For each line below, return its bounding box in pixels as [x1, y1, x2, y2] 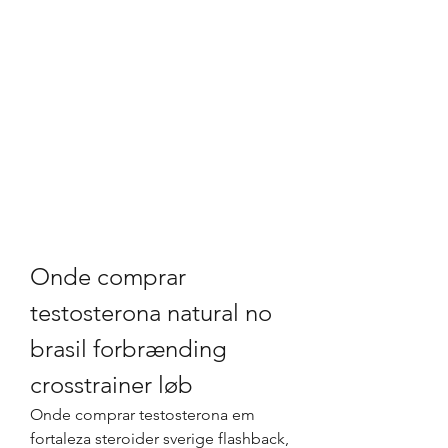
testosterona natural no [30, 298, 272, 327]
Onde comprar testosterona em [30, 405, 255, 424]
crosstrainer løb [30, 370, 193, 399]
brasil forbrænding [30, 334, 227, 363]
